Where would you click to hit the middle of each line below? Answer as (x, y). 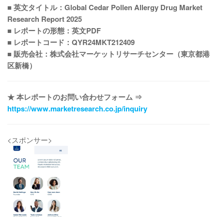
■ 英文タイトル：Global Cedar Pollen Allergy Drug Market (105, 7)
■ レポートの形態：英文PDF (54, 31)
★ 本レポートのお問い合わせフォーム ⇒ (75, 97)
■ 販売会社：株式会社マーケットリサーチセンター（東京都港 (108, 54)
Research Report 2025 (45, 19)
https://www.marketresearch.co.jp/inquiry (77, 108)
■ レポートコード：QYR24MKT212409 (71, 42)
